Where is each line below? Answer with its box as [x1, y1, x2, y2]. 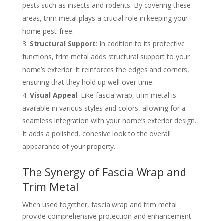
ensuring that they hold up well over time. [22, 77, 154, 87]
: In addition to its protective [95, 39, 185, 49]
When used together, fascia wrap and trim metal [22, 200, 177, 210]
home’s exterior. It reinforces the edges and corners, [22, 65, 189, 74]
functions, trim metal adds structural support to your [22, 52, 190, 62]
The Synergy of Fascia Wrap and [22, 164, 186, 180]
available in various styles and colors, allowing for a [22, 103, 185, 113]
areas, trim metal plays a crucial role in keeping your [22, 13, 188, 23]
